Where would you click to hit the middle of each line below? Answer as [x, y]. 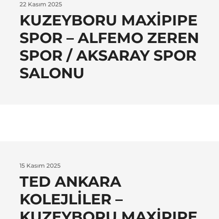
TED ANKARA [70, 182]
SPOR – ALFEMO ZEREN [109, 38]
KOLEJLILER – [71, 199]
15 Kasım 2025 [40, 166]
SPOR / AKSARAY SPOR [108, 56]
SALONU [52, 73]
